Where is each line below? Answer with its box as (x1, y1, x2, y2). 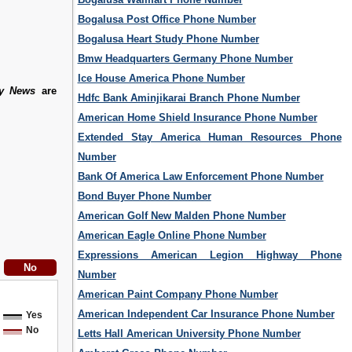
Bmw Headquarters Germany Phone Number (77, 53, 293, 65)
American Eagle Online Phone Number (77, 229, 266, 242)
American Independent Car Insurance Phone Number (77, 308, 335, 321)
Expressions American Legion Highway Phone (77, 249, 342, 262)
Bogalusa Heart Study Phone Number (77, 33, 259, 46)
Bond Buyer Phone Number (77, 190, 211, 203)
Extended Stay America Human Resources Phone (77, 131, 342, 144)
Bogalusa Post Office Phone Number (77, 13, 256, 26)
